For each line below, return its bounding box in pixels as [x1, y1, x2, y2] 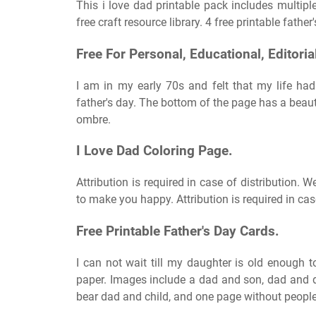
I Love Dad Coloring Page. [76, 143, 233, 159]
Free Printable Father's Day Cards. [76, 223, 279, 239]
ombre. [76, 112, 111, 126]
